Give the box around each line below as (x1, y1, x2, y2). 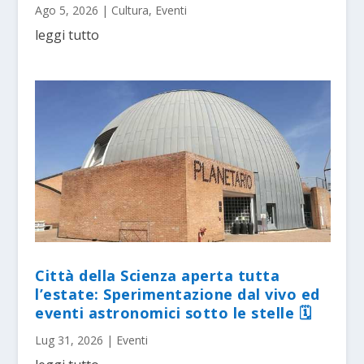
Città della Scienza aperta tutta (35, 266, 280, 286)
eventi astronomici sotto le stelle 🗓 (35, 303, 312, 323)
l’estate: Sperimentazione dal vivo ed (35, 284, 320, 305)
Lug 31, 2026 (35, 332, 104, 349)
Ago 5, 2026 (35, 2, 99, 19)
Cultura (111, 2, 149, 19)
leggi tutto (35, 26, 100, 45)
